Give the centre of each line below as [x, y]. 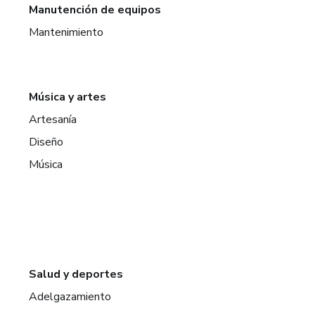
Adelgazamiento [70, 297]
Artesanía [53, 120]
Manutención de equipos [95, 10]
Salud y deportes [76, 274]
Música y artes [68, 97]
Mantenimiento [66, 32]
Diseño [46, 142]
